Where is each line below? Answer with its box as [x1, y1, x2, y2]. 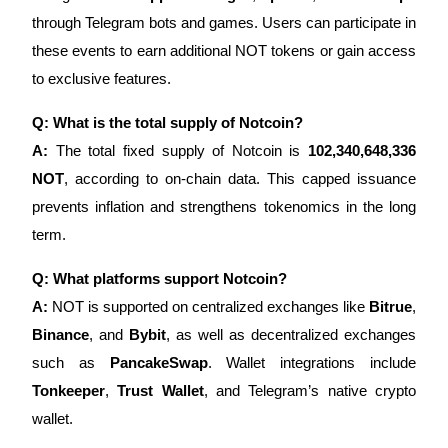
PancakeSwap [109, 354, 208, 371]
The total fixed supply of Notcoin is [48, 142, 308, 159]
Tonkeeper [32, 382, 105, 399]
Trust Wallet [117, 382, 204, 399]
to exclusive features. [32, 70, 171, 87]
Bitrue [369, 298, 412, 315]
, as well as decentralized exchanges [166, 326, 416, 343]
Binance [32, 326, 89, 343]
